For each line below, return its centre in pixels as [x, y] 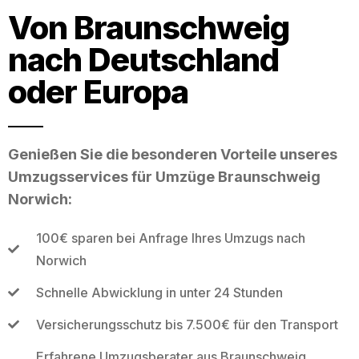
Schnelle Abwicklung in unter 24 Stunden [159, 292]
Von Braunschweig [149, 27]
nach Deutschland [143, 59]
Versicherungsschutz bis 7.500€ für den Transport [187, 324]
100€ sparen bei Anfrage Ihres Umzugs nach [170, 238]
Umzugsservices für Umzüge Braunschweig [164, 176]
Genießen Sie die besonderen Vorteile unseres [173, 154]
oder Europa [98, 91]
